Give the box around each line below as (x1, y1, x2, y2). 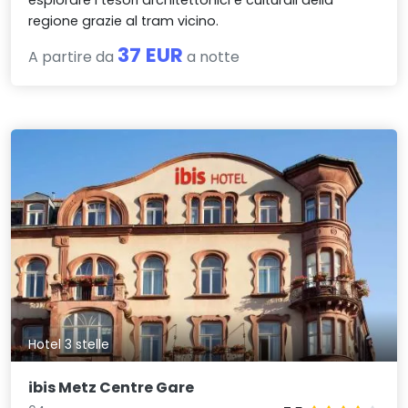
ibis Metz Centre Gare (28, 376, 195, 398)
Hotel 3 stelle (28, 334, 110, 353)
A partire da (28, 46, 118, 67)
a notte (183, 46, 240, 67)
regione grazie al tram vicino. (28, 11, 219, 30)
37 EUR (117, 40, 184, 69)
